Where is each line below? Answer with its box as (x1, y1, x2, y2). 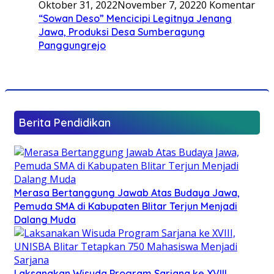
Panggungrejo (39, 39, 106, 51)
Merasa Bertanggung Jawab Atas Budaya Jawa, (14, 186, 240, 199)
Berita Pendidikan (19, 115, 111, 130)
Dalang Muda (14, 213, 76, 226)
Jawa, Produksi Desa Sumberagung (39, 25, 205, 38)
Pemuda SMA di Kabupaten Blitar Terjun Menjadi (14, 199, 237, 212)
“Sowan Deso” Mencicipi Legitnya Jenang (39, 12, 232, 24)
